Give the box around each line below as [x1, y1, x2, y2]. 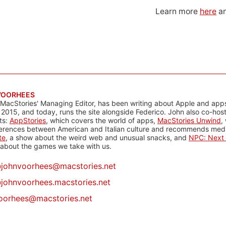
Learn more [155, 7, 200, 16]
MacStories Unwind [157, 116, 221, 125]
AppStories [10, 116, 46, 125]
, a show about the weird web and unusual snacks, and [6, 133, 189, 142]
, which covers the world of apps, [46, 116, 157, 125]
